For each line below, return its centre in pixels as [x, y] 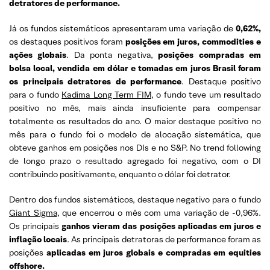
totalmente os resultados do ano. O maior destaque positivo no [135, 121]
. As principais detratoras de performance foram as [164, 239]
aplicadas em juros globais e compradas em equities [152, 252]
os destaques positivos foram [67, 41]
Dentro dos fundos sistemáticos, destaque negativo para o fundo [135, 199]
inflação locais [38, 239]
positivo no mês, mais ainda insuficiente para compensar [135, 108]
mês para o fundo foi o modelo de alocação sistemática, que [135, 134]
